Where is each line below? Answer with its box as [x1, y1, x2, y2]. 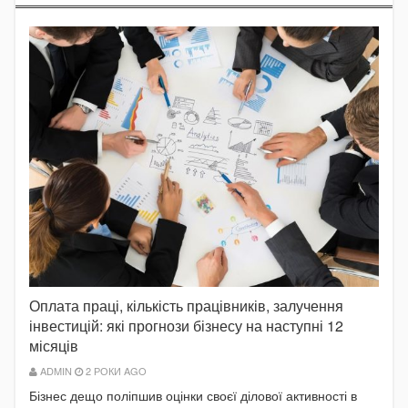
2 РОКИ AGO [83, 363, 147, 379]
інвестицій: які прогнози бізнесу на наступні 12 [29, 315, 343, 337]
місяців [29, 335, 78, 357]
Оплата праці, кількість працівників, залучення [29, 295, 343, 317]
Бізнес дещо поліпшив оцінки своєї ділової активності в [29, 386, 357, 405]
